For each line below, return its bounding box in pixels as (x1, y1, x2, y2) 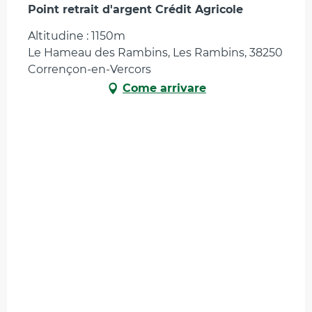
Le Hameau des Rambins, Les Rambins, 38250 (28, 46, 283, 60)
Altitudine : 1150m (28, 29, 125, 43)
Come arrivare (123, 81, 206, 95)
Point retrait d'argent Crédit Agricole (28, 3, 243, 17)
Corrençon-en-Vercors (28, 63, 151, 77)
